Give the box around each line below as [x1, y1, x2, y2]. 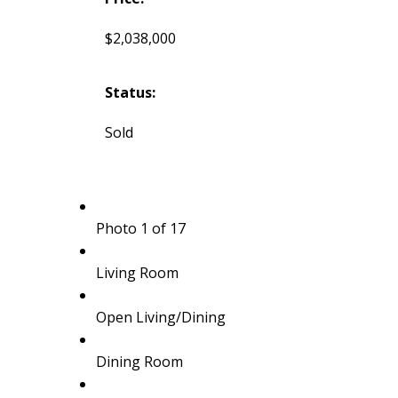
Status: [104, 82, 155, 102]
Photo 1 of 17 [95, 218, 186, 238]
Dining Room [95, 351, 183, 371]
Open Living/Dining [95, 306, 226, 327]
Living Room [95, 262, 179, 283]
